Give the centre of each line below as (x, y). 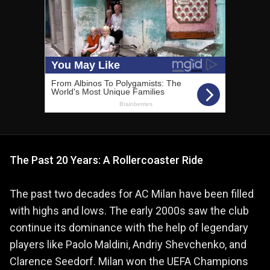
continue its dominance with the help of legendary (129, 227)
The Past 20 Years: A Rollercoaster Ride (106, 160)
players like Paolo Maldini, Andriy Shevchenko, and (128, 244)
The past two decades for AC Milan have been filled (132, 193)
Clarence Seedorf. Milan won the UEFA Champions (129, 261)
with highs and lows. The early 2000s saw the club (129, 210)
